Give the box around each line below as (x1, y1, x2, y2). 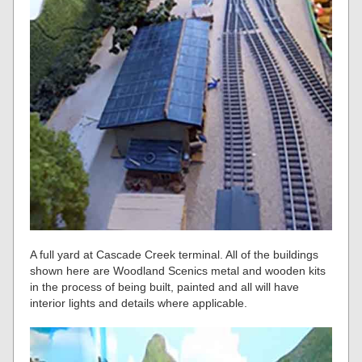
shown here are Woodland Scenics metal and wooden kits (30, 264, 326, 278)
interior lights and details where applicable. (30, 297, 248, 310)
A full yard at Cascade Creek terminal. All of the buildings (30, 248, 319, 262)
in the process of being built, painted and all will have (30, 280, 300, 294)
